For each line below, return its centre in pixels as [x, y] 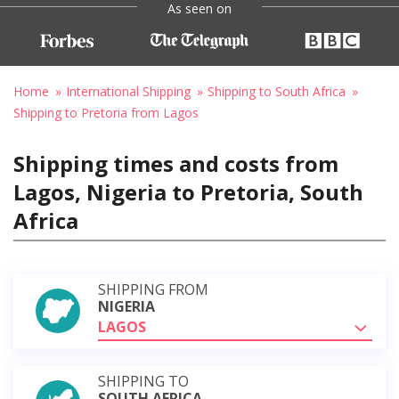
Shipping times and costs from [176, 163]
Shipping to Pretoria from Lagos [106, 112]
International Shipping [128, 91]
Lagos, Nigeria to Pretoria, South [188, 191]
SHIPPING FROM [153, 289]
